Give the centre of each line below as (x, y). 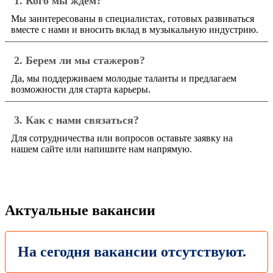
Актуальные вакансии (80, 211)
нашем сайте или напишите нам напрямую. (101, 149)
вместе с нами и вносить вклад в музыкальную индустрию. (135, 30)
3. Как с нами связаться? (76, 120)
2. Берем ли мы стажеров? (80, 61)
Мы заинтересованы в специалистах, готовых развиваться (133, 19)
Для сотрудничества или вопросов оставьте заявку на (122, 138)
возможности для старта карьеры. (81, 90)
